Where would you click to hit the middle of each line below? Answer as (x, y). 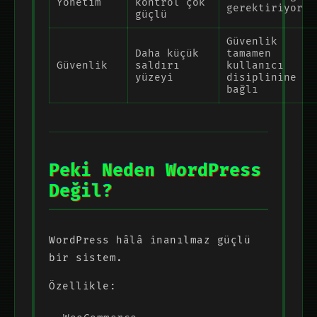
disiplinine (261, 77)
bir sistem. (86, 258)
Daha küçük (167, 53)
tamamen (249, 53)
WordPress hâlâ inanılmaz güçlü (150, 240)
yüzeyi (154, 77)
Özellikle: (82, 286)
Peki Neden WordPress (155, 171)
